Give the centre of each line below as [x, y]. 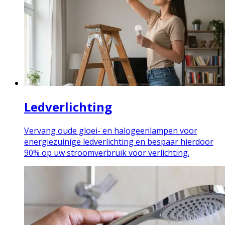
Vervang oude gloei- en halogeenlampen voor [111, 131]
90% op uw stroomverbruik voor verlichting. [107, 153]
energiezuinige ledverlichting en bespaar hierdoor [119, 142]
